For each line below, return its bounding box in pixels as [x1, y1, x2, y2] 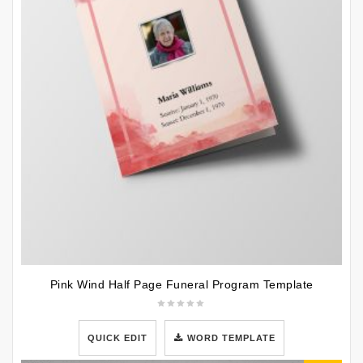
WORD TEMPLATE [187, 332, 276, 343]
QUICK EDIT [87, 332, 147, 343]
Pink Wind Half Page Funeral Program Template [49, 277, 314, 291]
